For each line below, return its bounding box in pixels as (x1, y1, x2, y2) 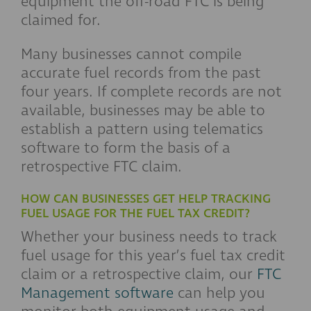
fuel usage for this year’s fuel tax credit (21, 245, 285, 266)
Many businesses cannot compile (21, 44, 242, 65)
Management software (21, 283, 174, 303)
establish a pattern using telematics (21, 119, 263, 140)
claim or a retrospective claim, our (21, 264, 253, 285)
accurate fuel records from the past (21, 62, 261, 83)
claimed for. (21, 10, 101, 31)
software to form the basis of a (21, 137, 230, 158)
